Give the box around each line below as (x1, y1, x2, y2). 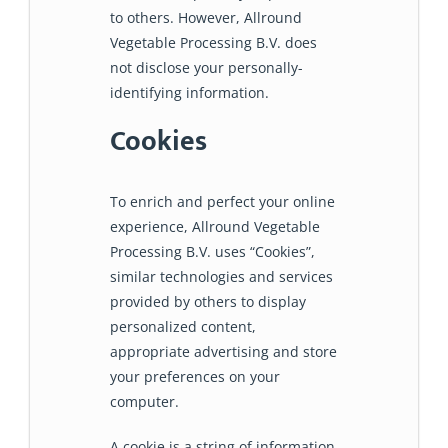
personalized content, (110, 316, 256, 336)
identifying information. (110, 83, 269, 103)
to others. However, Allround (110, 8, 302, 28)
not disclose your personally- (110, 58, 303, 78)
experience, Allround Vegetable (110, 216, 320, 236)
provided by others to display (110, 291, 306, 311)
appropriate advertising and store (110, 341, 337, 361)
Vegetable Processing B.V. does (110, 33, 317, 53)
